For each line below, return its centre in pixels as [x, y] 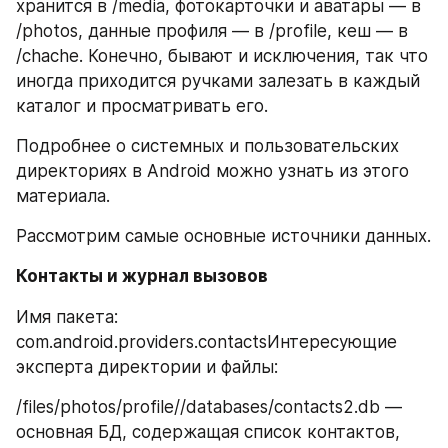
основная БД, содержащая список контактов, [208, 431]
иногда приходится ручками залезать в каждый [218, 80]
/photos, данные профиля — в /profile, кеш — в [212, 30]
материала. [63, 195]
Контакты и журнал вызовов [142, 276]
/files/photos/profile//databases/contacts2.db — [209, 406]
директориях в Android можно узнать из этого [212, 170]
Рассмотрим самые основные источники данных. [223, 235]
